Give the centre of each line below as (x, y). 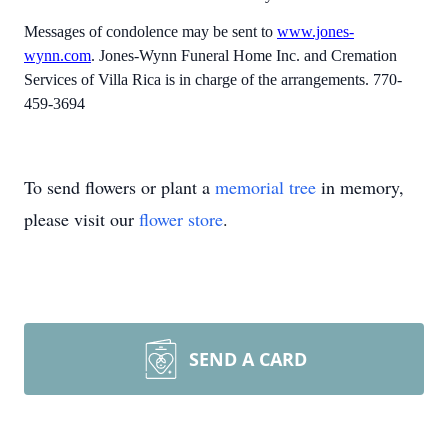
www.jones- (315, 32)
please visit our (81, 218)
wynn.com (57, 56)
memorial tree (265, 186)
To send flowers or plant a (119, 186)
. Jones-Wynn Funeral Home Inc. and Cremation (244, 56)
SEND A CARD (248, 358)
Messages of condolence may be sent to (150, 32)
